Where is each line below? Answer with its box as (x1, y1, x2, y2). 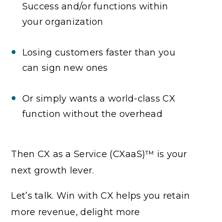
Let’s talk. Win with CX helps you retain (11, 190, 190, 201)
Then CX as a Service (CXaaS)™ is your (11, 148, 187, 160)
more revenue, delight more (11, 206, 140, 218)
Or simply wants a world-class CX (22, 93, 175, 104)
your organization (22, 16, 104, 27)
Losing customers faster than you (22, 47, 175, 58)
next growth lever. (11, 165, 94, 176)
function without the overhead (22, 108, 163, 119)
